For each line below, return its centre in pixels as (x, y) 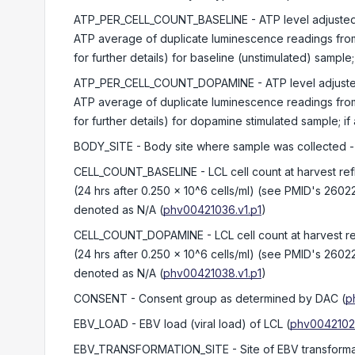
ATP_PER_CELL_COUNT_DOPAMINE (164, 83)
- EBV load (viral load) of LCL (206, 324)
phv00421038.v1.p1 (212, 273)
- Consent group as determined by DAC (233, 298)
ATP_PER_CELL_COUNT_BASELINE (161, 19)
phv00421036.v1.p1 (212, 210)
